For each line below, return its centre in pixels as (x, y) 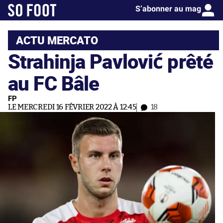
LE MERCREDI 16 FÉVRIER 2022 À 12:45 (72, 107)
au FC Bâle (54, 83)
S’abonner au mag (168, 9)
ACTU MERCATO (57, 40)
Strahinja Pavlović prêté (111, 61)
